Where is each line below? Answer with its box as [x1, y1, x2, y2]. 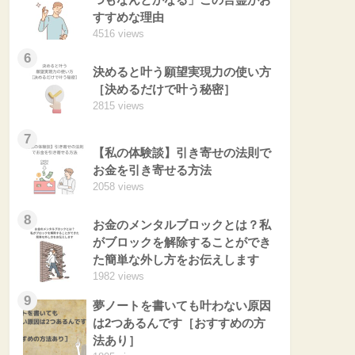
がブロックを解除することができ [93, 235, 271, 249]
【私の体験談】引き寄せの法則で [93, 145, 271, 159]
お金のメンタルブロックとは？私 [93, 217, 271, 231]
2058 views [93, 180, 144, 193]
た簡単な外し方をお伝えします [93, 252, 259, 266]
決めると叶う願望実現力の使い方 [93, 64, 271, 78]
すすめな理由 [93, 10, 164, 24]
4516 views [93, 27, 144, 40]
